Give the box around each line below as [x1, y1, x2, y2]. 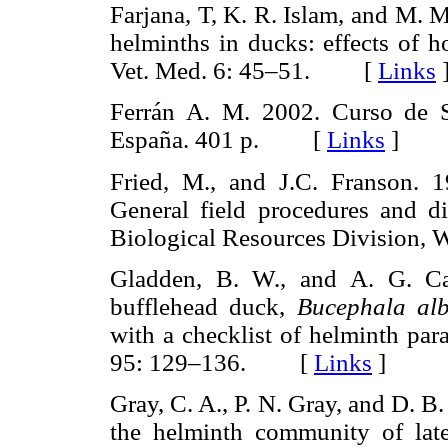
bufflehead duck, [110, 292, 297, 320]
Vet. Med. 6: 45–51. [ [110, 57, 378, 85]
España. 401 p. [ [110, 126, 327, 154]
